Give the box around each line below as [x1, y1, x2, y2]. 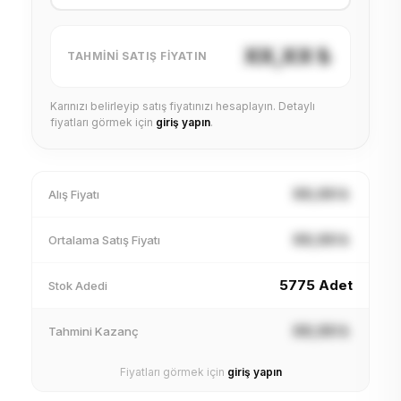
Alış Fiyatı [48, 186, 99, 201]
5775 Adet [279, 277, 353, 294]
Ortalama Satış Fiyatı [48, 232, 160, 247]
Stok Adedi [48, 277, 107, 293]
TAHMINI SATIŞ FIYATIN [67, 49, 208, 63]
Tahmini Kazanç [48, 323, 139, 338]
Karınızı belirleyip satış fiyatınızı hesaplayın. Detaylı [50, 99, 315, 113]
